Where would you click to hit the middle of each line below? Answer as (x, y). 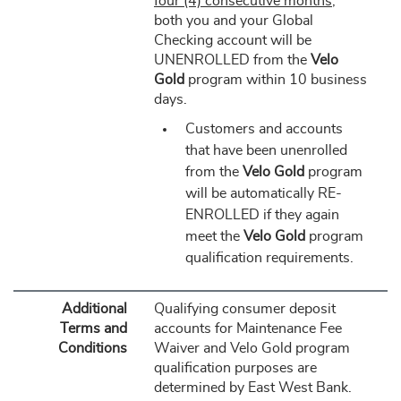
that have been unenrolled (266, 150)
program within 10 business (275, 80)
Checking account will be (232, 40)
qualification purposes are (235, 368)
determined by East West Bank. (252, 388)
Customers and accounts (264, 129)
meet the (214, 236)
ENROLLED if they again (262, 215)
